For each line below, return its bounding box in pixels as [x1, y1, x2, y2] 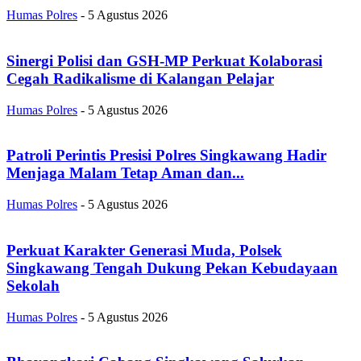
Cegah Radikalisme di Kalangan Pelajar [6, 69, 274, 87]
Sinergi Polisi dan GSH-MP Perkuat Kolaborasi [6, 52, 322, 69]
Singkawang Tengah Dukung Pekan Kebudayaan [6, 259, 338, 276]
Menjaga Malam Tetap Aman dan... [6, 164, 244, 182]
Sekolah [6, 276, 60, 294]
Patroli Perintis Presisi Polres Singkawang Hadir [6, 147, 326, 164]
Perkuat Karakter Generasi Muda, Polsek [6, 241, 282, 259]
